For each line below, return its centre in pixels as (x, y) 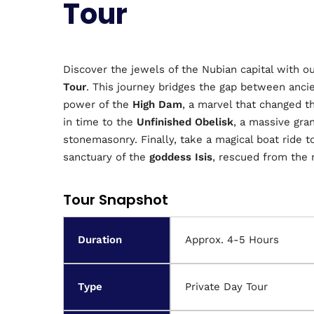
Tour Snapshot (116, 200)
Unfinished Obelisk (185, 122)
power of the (98, 104)
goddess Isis (181, 157)
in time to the (100, 122)
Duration (100, 240)
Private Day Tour (226, 287)
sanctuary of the (106, 157)
